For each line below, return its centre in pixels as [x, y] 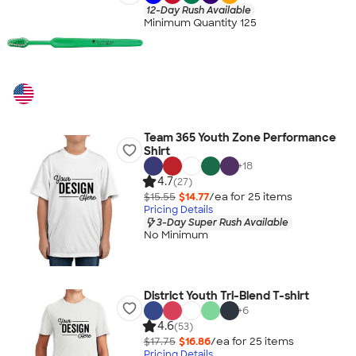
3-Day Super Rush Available [222, 222]
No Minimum [176, 235]
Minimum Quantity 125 [200, 23]
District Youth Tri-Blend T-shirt [226, 296]
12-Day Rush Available [198, 10]
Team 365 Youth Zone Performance [240, 137]
